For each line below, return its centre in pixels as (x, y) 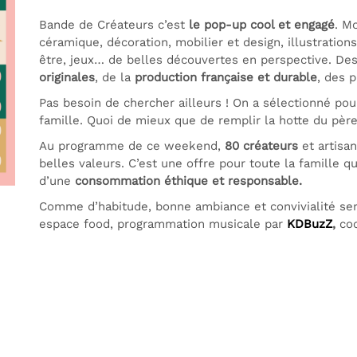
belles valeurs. (84, 163)
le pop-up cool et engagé (262, 25)
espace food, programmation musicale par (163, 224)
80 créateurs (261, 146)
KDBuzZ (310, 224)
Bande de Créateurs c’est (114, 25)
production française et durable (226, 77)
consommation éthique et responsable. (188, 181)
